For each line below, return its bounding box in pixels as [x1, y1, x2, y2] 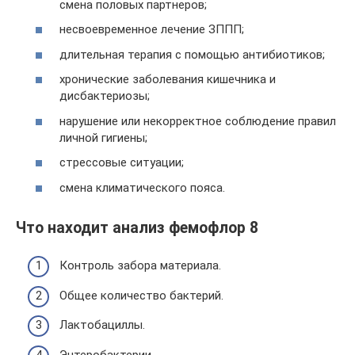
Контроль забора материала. [59, 258, 221, 273]
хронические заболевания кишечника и [59, 72, 276, 86]
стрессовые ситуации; [59, 155, 184, 170]
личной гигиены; [59, 130, 147, 145]
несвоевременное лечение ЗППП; [59, 22, 244, 36]
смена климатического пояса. [59, 180, 225, 195]
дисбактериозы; [59, 89, 150, 103]
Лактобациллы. [59, 318, 145, 333]
